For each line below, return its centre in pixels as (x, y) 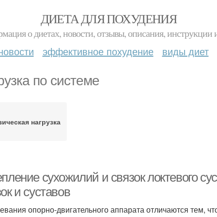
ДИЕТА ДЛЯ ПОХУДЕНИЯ (108, 18)
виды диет (185, 51)
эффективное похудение (98, 51)
